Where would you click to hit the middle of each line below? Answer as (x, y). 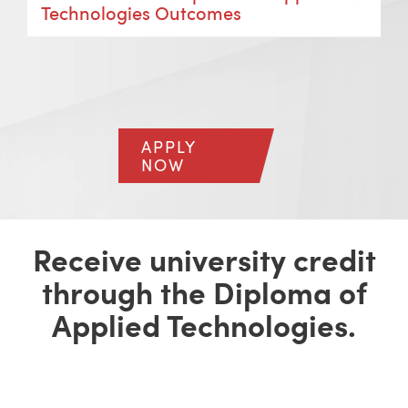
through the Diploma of (204, 292)
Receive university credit (204, 259)
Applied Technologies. (204, 325)
